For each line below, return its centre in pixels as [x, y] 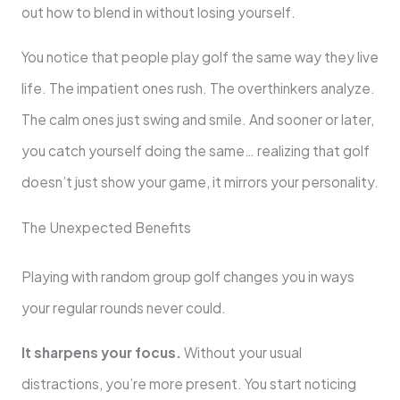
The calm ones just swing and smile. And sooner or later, [197, 120]
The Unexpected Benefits [106, 227]
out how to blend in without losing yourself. [158, 12]
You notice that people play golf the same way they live [200, 57]
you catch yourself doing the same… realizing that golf [195, 151]
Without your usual [241, 353]
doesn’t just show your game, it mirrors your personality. [200, 182]
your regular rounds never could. [123, 307]
